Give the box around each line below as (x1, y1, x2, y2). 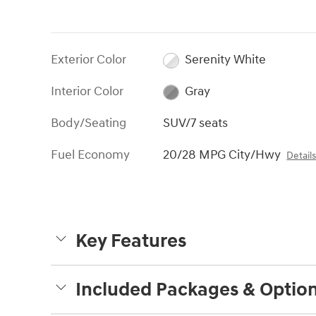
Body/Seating (51, 115, 126, 132)
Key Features (75, 229, 186, 254)
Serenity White (184, 51, 266, 68)
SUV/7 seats (163, 115, 229, 132)
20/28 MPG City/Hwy (163, 147, 281, 164)
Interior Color (51, 83, 123, 100)
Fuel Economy (51, 147, 130, 164)
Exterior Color (51, 51, 126, 68)
